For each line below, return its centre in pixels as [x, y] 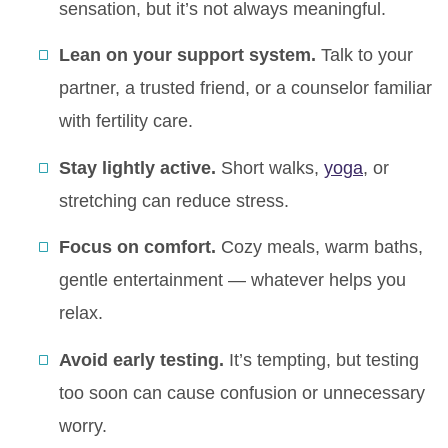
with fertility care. [126, 121]
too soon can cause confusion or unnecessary [242, 392]
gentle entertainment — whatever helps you [232, 280]
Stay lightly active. [137, 167]
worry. [83, 425]
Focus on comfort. [137, 247]
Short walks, [270, 167]
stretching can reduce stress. [174, 200]
